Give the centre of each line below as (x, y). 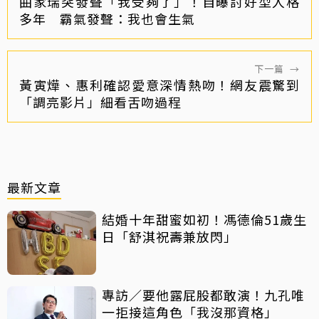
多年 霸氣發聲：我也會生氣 (107, 18)
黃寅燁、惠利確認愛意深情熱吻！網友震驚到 (159, 84)
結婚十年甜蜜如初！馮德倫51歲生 (204, 219)
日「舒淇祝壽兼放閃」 (169, 236)
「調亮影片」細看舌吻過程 (100, 101)
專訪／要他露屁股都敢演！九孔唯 (203, 294)
